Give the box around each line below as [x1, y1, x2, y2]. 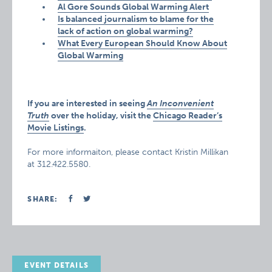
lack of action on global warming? [58, 26, 194, 36]
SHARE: [27, 195, 58, 203]
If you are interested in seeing [27, 98, 148, 109]
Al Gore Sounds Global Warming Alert [58, 2, 209, 12]
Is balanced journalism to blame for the [58, 14, 214, 24]
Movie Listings [27, 123, 84, 133]
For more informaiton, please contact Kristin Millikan [27, 147, 229, 157]
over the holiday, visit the [49, 110, 154, 121]
